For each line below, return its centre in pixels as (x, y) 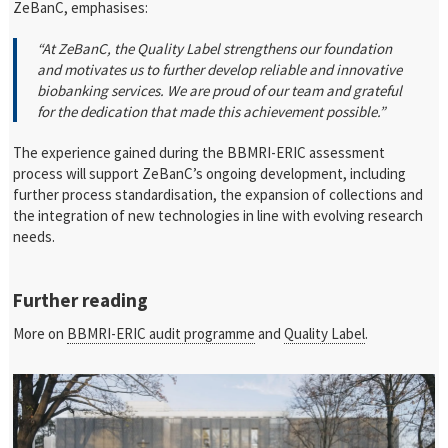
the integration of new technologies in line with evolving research (218, 215)
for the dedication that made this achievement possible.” (211, 111)
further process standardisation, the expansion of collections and (218, 194)
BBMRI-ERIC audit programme (161, 333)
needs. (34, 236)
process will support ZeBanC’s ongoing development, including (210, 173)
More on (40, 333)
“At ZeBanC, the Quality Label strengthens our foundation (215, 48)
